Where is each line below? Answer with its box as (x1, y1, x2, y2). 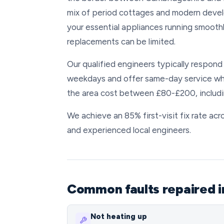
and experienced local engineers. (67, 125, 191, 135)
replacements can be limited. (67, 36, 175, 46)
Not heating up (90, 212, 147, 221)
